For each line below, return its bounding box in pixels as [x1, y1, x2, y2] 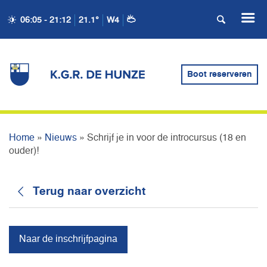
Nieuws [45, 133, 77, 144]
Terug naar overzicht [33, 186, 145, 198]
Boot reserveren [187, 70, 252, 79]
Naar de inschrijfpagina [19, 235, 117, 245]
